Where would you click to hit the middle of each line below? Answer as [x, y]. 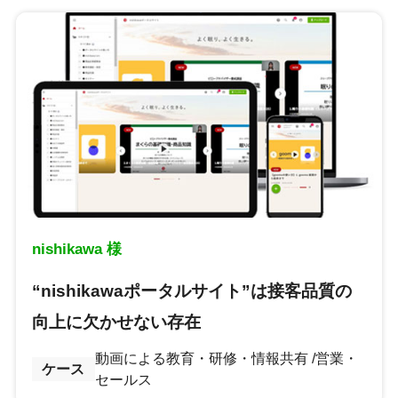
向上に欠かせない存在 [116, 322]
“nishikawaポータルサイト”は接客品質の [191, 291]
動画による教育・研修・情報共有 [201, 358]
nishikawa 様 [76, 249]
